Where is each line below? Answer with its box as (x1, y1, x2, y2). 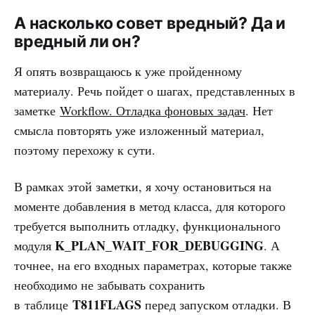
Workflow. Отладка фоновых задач (60, 102, 245, 119)
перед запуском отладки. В (141, 296, 291, 313)
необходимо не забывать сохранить (14, 276, 205, 293)
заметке (14, 102, 60, 119)
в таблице (14, 296, 72, 313)
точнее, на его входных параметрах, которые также (14, 257, 292, 274)
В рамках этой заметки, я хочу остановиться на (14, 178, 271, 195)
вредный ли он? (14, 32, 141, 51)
